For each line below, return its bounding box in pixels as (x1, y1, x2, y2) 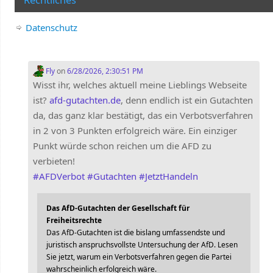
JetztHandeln (144, 170, 198, 183)
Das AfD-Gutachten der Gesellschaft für (46, 203, 190, 214)
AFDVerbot (38, 170, 85, 183)
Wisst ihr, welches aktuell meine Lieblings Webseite (32, 79, 247, 91)
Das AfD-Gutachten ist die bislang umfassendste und (46, 227, 225, 238)
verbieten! (32, 155, 75, 168)
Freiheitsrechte (46, 215, 102, 226)
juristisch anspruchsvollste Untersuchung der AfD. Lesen (46, 239, 238, 250)
